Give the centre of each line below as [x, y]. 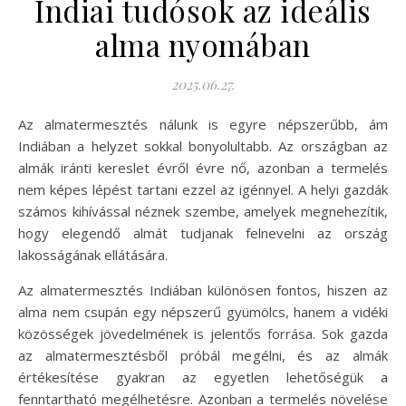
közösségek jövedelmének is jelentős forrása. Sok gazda [203, 334]
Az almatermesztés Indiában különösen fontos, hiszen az [203, 290]
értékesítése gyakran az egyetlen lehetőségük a [203, 377]
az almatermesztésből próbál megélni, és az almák [203, 356]
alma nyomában [203, 45]
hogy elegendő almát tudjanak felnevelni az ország [203, 233]
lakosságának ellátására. [93, 255]
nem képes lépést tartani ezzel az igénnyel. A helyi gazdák [203, 190]
